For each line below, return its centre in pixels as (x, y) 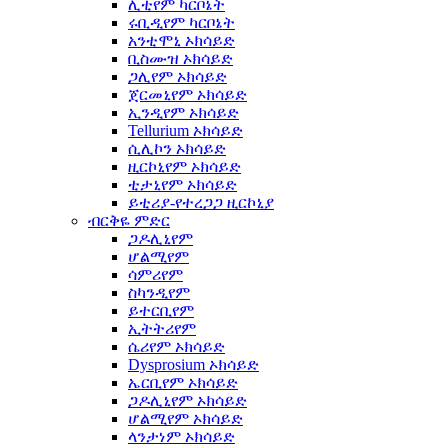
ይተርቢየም (161, 310)
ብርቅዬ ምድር (129, 220)
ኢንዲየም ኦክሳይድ (183, 112)
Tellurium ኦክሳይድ (185, 130)
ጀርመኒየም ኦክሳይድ (187, 94)
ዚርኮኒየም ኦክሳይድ (184, 166)
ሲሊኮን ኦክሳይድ (177, 148)
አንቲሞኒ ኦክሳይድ (181, 40)
